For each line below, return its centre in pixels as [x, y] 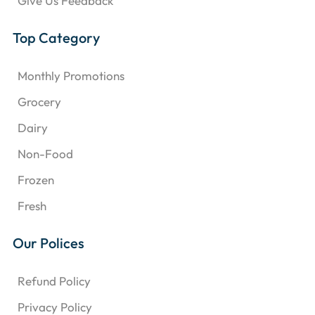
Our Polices [49, 243]
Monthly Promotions [71, 76]
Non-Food [45, 154]
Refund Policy [54, 281]
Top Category [56, 38]
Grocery [39, 102]
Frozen [36, 180]
